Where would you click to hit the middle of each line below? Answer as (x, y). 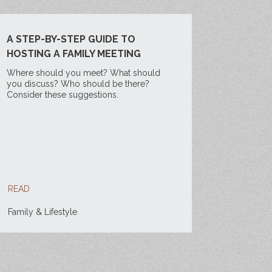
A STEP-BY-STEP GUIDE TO (71, 39)
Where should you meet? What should (83, 73)
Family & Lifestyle (42, 212)
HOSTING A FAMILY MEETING (73, 54)
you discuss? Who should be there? (78, 84)
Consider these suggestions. (62, 95)
